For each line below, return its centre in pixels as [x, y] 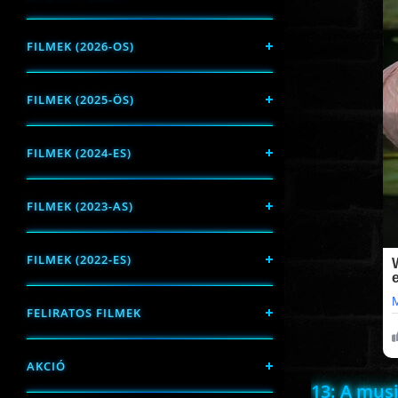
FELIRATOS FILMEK [84, 313]
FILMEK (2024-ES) [79, 153]
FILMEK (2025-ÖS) [80, 99]
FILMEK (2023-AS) [80, 206]
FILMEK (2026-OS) [80, 46]
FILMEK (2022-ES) [79, 259]
